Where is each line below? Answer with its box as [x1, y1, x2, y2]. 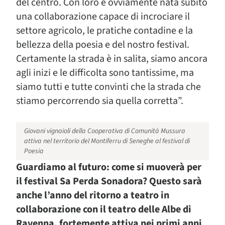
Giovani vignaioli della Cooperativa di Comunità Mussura [24, 126, 185, 136]
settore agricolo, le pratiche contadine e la [16, 24, 193, 38]
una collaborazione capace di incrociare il [16, 10, 190, 24]
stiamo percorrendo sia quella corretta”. [16, 94, 183, 108]
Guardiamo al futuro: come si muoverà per [16, 160, 201, 174]
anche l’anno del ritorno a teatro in [16, 188, 169, 202]
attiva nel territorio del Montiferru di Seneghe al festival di [24, 136, 190, 146]
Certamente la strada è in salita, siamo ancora [16, 52, 207, 66]
